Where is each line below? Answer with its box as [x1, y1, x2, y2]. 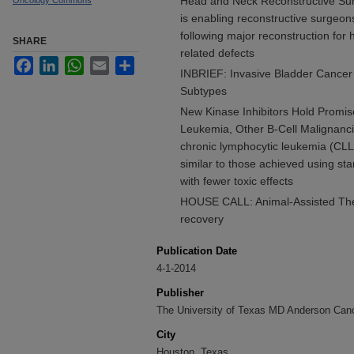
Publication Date [156, 245, 237, 257]
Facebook [33, 56, 83, 69]
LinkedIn [58, 56, 101, 69]
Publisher [156, 287, 204, 299]
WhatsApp [84, 56, 135, 69]
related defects [180, 47, 254, 59]
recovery [180, 213, 224, 225]
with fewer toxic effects [180, 175, 293, 187]
